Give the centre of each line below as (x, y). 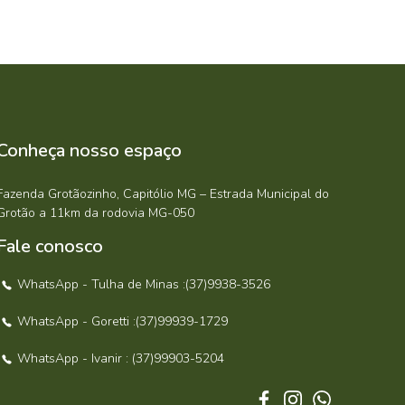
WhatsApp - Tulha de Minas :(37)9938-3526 (144, 284)
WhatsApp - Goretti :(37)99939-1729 (123, 321)
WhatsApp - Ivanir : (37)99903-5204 (121, 358)
